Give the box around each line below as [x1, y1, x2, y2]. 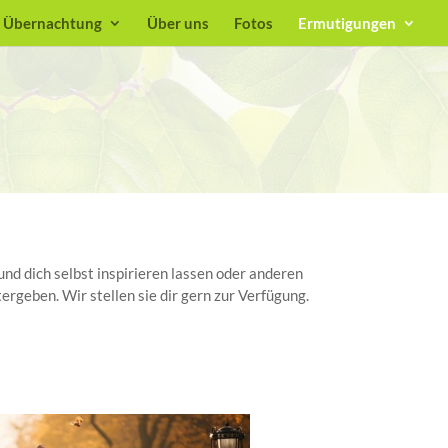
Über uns [147, 14, 209, 32]
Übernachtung [3, 14, 102, 32]
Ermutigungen [298, 14, 396, 32]
